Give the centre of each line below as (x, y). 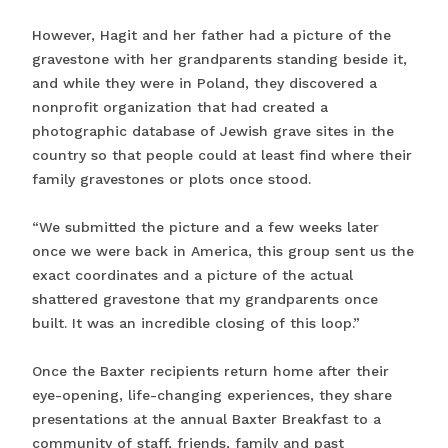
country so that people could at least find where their (222, 154)
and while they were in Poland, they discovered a (204, 82)
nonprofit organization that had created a (180, 106)
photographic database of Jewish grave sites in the (213, 130)
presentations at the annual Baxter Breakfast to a (206, 418)
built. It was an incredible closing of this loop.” (196, 322)
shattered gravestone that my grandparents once (205, 298)
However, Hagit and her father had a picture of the (211, 34)
